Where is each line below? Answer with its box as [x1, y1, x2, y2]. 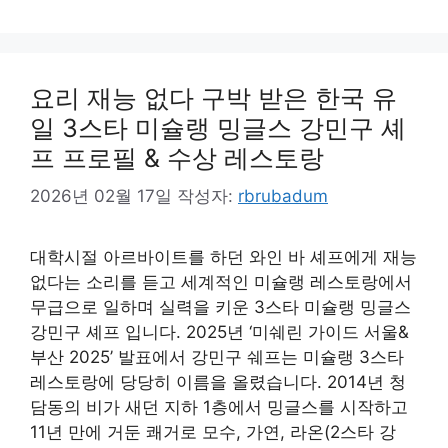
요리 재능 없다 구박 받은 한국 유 [30, 82, 397, 113]
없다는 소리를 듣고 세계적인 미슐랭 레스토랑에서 [30, 272, 412, 292]
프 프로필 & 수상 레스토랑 [30, 142, 324, 173]
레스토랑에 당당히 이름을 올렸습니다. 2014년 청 [30, 372, 406, 392]
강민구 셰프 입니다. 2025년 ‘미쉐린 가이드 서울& [30, 322, 409, 342]
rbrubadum [238, 186, 328, 206]
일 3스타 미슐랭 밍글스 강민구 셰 [30, 112, 406, 143]
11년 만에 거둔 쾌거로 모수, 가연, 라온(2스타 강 [30, 422, 396, 442]
